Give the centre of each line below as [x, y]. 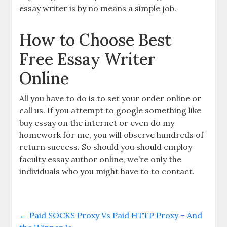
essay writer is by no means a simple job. [98, 8]
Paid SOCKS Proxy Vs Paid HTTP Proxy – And [115, 215]
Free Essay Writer [88, 59]
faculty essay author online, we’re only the [101, 159]
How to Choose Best [96, 40]
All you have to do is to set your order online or [110, 98]
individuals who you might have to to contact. [107, 171]
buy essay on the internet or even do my [97, 123]
